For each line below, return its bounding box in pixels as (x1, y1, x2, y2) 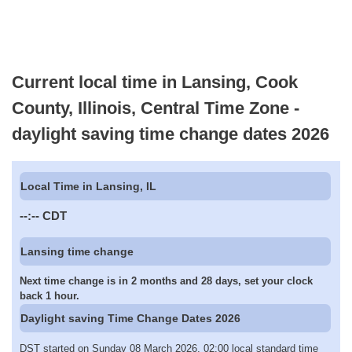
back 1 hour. (20, 290, 79, 302)
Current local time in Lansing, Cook (12, 71, 298, 92)
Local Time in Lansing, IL (20, 180, 157, 193)
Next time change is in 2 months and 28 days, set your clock (20, 275, 313, 288)
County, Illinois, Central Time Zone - (12, 97, 299, 118)
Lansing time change (20, 244, 134, 258)
